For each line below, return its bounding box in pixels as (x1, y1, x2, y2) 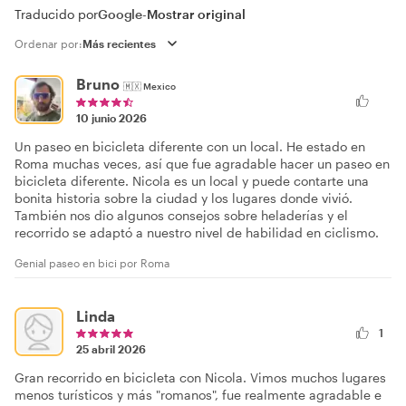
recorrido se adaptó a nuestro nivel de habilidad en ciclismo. (14, 224, 379, 240)
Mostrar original (147, 6, 246, 22)
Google (98, 6, 143, 22)
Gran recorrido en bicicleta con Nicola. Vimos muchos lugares (14, 369, 386, 385)
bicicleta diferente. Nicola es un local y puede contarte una (14, 172, 369, 188)
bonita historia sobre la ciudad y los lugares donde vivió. (14, 189, 353, 206)
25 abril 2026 (76, 342, 146, 355)
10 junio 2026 (76, 111, 147, 124)
